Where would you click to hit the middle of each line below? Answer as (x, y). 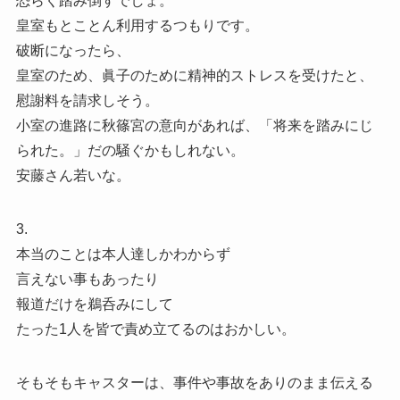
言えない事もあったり (87, 279)
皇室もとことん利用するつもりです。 (137, 26)
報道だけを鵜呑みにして (94, 304)
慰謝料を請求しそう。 (87, 101)
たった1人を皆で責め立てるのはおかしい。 (155, 329)
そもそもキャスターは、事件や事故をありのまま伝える (194, 383)
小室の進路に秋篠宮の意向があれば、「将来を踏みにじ (194, 126)
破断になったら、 (73, 51)
